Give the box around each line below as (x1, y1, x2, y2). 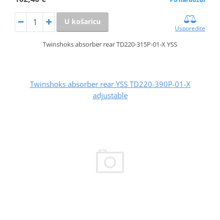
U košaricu (64, 16, 101, 26)
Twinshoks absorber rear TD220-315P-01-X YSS (43, 39, 177, 49)
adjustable (92, 90, 128, 100)
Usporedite (175, 24, 206, 32)
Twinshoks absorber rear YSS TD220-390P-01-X (29, 79, 191, 89)
